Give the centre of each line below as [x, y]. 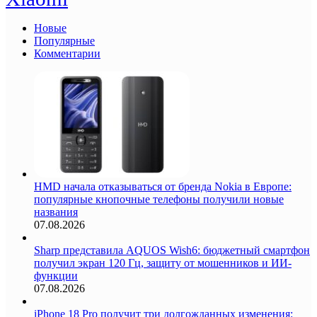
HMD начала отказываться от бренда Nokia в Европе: [163, 186]
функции [56, 275]
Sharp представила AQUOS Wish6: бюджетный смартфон [172, 250]
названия [56, 212]
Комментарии [67, 53]
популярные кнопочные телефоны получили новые [159, 199]
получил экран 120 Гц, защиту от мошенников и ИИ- [163, 263]
